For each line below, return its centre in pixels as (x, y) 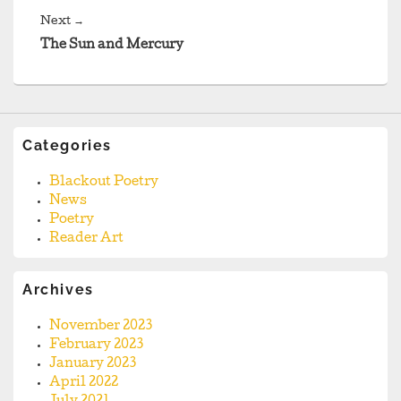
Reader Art (86, 239)
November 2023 (101, 327)
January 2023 (93, 365)
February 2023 (96, 346)
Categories (67, 146)
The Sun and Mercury (112, 46)
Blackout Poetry (104, 183)
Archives (58, 290)
